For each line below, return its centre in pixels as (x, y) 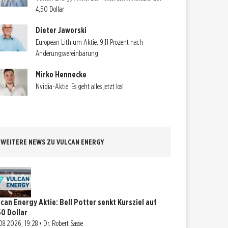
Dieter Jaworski (61, 31)
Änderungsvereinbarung (67, 54)
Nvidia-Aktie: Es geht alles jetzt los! (80, 87)
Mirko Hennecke (61, 75)
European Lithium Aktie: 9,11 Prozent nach (90, 42)
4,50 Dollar (50, 9)
